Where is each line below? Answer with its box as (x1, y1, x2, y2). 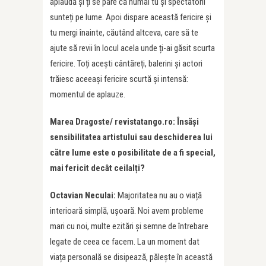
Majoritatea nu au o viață (118, 190, 202, 201)
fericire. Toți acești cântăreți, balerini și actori (50, 58, 202, 69)
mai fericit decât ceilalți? (50, 163, 145, 174)
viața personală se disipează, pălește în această (50, 252, 213, 263)
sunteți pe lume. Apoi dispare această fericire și (50, 12, 211, 23)
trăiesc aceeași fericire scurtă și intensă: (50, 74, 188, 85)
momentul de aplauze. (50, 89, 125, 100)
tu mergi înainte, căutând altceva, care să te (50, 27, 198, 39)
